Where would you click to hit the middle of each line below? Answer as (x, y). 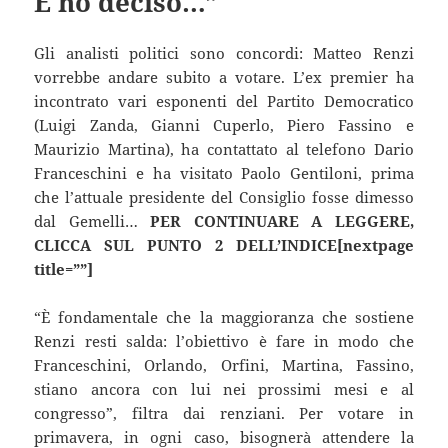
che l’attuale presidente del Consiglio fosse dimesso (224, 196)
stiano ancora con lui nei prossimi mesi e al (224, 388)
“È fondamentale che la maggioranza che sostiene (224, 316)
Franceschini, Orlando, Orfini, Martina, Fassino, (224, 364)
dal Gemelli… (92, 220)
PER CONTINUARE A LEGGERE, (282, 220)
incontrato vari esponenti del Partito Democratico (224, 100)
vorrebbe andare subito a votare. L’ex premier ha (224, 76)
